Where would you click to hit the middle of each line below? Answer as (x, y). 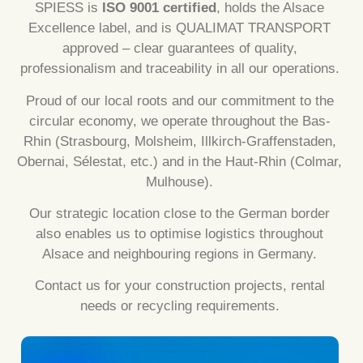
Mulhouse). (180, 181)
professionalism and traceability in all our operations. (179, 69)
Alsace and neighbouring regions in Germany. (180, 254)
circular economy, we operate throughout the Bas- (179, 121)
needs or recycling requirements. (179, 306)
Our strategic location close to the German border (180, 214)
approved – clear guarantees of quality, (179, 49)
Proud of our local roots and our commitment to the (179, 100)
